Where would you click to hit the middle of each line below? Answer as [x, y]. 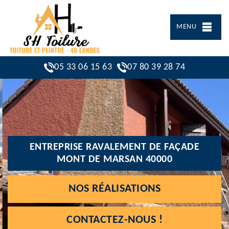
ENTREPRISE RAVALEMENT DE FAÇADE [114, 147]
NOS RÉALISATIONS [114, 189]
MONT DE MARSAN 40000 [114, 159]
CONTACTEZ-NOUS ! [114, 220]
